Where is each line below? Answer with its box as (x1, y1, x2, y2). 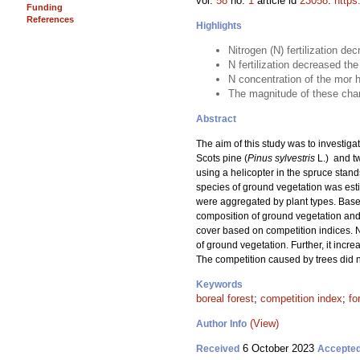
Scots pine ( (196, 153, 247, 164)
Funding (27, 2, 63, 12)
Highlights (196, 20, 242, 31)
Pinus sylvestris (247, 153, 315, 164)
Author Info (196, 318, 247, 329)
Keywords (196, 279, 243, 290)
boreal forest (196, 292, 254, 305)
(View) (250, 317, 279, 329)
